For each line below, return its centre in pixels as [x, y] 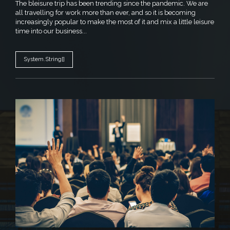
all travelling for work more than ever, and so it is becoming [106, 13]
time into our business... [51, 31]
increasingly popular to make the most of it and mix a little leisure [115, 22]
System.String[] [44, 60]
